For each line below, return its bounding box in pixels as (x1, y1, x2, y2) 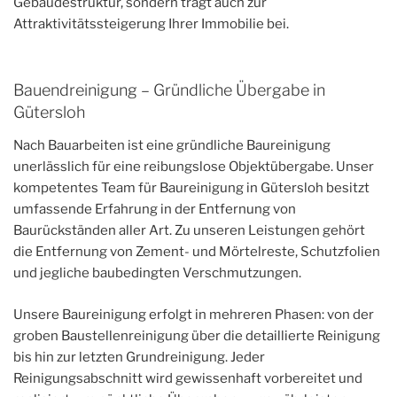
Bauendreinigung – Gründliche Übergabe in (13, 80, 325, 99)
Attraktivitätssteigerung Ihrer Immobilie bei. (13, 16, 289, 33)
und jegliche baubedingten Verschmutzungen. (13, 265, 301, 282)
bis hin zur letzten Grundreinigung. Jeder (13, 348, 265, 365)
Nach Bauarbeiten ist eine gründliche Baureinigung (13, 137, 331, 154)
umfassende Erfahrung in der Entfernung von (13, 201, 296, 218)
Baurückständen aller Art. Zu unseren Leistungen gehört (13, 222, 365, 239)
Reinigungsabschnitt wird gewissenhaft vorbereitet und (13, 370, 362, 386)
